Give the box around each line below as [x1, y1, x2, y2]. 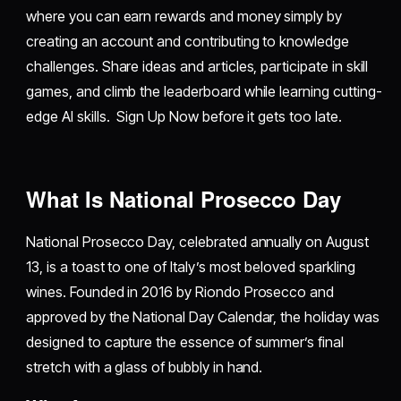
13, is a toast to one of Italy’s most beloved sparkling [26, 257, 355, 276]
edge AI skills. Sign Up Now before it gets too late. [26, 107, 342, 125]
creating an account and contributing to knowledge [26, 31, 349, 50]
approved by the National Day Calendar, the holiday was [26, 307, 380, 326]
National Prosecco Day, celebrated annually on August [26, 232, 369, 251]
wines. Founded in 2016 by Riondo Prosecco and [26, 282, 335, 301]
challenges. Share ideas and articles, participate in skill [26, 56, 369, 75]
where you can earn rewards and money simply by [26, 6, 342, 25]
